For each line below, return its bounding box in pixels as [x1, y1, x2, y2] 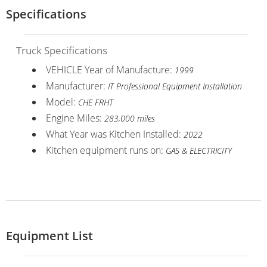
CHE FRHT [77, 96, 113, 108]
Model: [45, 95, 78, 108]
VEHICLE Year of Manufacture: [45, 63, 175, 76]
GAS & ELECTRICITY [165, 144, 232, 156]
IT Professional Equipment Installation [107, 80, 242, 92]
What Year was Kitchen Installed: [45, 127, 184, 141]
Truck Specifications [15, 43, 107, 57]
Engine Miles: [45, 111, 104, 125]
